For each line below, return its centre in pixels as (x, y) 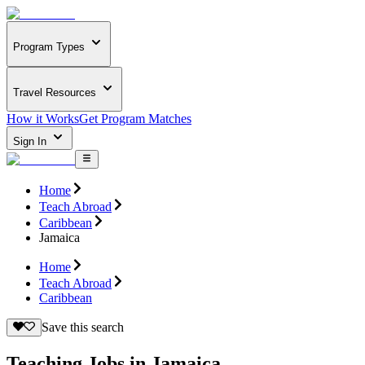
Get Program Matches (135, 119)
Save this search (82, 327)
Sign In (31, 142)
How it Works (43, 119)
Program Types (49, 47)
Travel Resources (55, 92)
